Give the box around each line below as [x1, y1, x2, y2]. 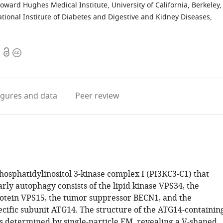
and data [22, 90, 58, 102]
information [12, 59, 58, 71]
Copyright [12, 47, 50, 59]
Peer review [75, 90, 120, 102]
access [2, 59, 26, 71]
